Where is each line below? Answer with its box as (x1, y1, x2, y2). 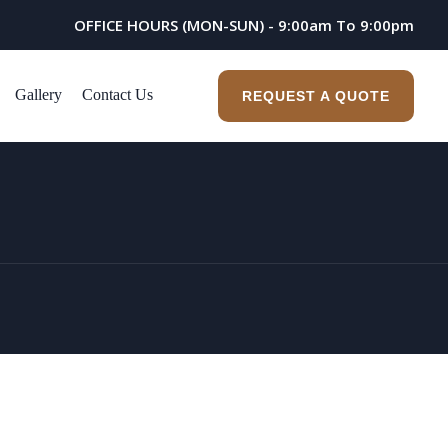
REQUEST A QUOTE (242, 87, 390, 104)
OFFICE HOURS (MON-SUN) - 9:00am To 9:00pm (74, 15, 414, 35)
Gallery (15, 85, 62, 103)
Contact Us (82, 85, 153, 103)
